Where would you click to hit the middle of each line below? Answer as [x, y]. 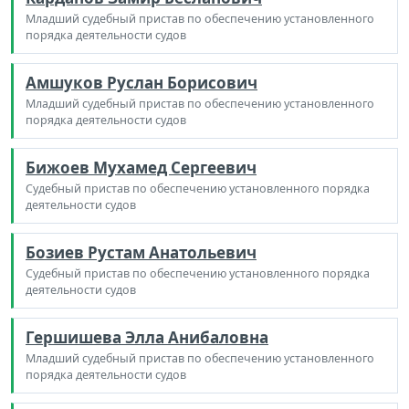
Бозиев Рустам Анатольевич [141, 252]
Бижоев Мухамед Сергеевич [141, 167]
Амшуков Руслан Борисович [142, 82]
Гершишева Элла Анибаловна [147, 337]
